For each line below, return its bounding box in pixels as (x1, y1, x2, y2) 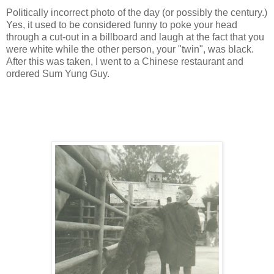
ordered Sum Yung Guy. (6, 68, 109, 79)
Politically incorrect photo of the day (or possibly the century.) (6, 7, 267, 18)
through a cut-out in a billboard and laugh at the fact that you (6, 31, 264, 42)
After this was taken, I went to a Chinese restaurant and (6, 56, 243, 67)
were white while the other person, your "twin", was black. (6, 43, 254, 54)
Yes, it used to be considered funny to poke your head (6, 19, 237, 30)
